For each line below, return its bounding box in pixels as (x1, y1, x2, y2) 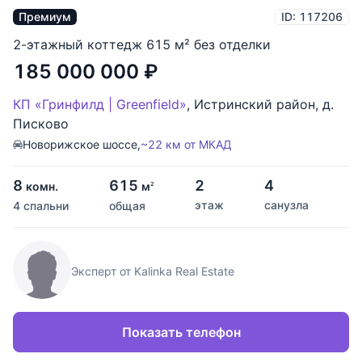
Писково (13, 116, 69, 133)
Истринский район (194, 96, 315, 113)
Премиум (19, 10, 71, 24)
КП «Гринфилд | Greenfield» (13, 96, 187, 113)
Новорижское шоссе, (23, 137, 141, 152)
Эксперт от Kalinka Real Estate (71, 264, 234, 279)
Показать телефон (121, 324, 241, 341)
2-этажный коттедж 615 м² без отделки (13, 36, 271, 53)
